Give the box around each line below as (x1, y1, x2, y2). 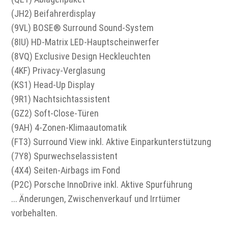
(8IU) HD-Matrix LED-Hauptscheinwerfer (11, 37, 160, 48)
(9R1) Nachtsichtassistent (11, 94, 110, 105)
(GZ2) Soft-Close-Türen (11, 108, 99, 119)
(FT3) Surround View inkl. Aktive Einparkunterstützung (11, 136, 212, 148)
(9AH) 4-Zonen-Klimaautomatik (11, 122, 127, 133)
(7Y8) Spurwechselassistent (11, 151, 118, 162)
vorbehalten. (11, 208, 58, 219)
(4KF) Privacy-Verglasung (11, 65, 106, 76)
